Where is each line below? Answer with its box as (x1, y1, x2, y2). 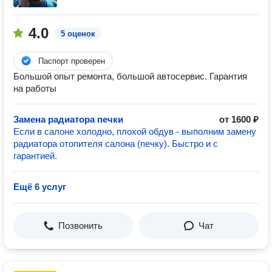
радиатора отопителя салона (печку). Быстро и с (13, 138, 218, 149)
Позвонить (58, 220, 103, 231)
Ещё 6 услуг (13, 182, 66, 192)
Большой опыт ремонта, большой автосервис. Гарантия (13, 71, 247, 81)
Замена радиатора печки (13, 114, 123, 124)
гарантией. (13, 151, 57, 161)
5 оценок (61, 29, 95, 38)
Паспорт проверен (38, 56, 105, 66)
